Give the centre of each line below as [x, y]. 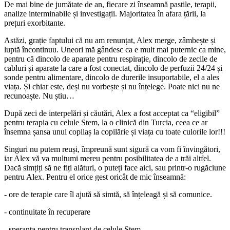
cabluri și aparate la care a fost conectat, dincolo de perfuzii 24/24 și [113, 68]
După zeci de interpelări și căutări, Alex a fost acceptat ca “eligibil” [112, 113]
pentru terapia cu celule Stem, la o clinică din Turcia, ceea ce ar [106, 123]
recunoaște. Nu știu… [39, 96]
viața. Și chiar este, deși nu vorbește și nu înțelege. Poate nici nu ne [112, 87]
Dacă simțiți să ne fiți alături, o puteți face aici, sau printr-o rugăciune [115, 168]
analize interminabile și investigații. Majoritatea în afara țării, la [105, 14]
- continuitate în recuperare [47, 212]
